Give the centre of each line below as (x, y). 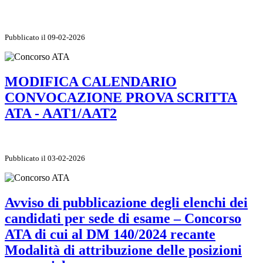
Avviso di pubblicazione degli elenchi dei (126, 203)
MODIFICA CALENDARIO (91, 81)
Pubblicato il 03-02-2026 (45, 159)
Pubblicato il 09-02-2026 (45, 37)
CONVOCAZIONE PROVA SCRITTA (121, 97)
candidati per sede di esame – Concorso (123, 219)
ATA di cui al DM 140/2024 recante (110, 235)
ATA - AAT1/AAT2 (61, 113)
